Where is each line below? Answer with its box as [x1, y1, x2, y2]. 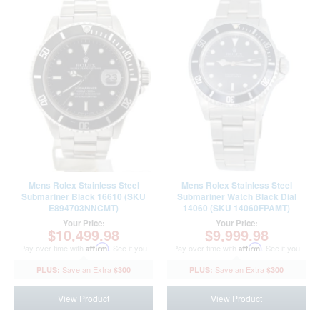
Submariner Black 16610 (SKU [21, 190, 97, 203]
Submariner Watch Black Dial [176, 190, 296, 203]
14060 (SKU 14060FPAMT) [183, 201, 290, 214]
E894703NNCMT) [49, 201, 119, 214]
